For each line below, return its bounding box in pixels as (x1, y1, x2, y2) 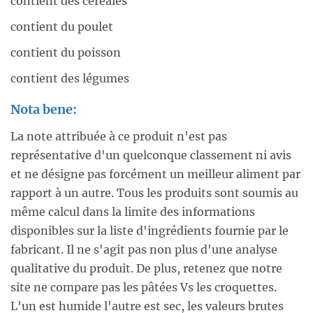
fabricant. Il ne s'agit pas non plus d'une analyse (10, 242, 277, 256)
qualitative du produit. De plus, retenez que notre (10, 261, 282, 275)
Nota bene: (10, 101, 77, 117)
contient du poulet (10, 20, 113, 34)
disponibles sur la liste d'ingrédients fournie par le (10, 224, 289, 238)
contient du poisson (10, 45, 121, 59)
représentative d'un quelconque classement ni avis (10, 148, 291, 162)
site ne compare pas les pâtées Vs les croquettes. (10, 280, 277, 294)
